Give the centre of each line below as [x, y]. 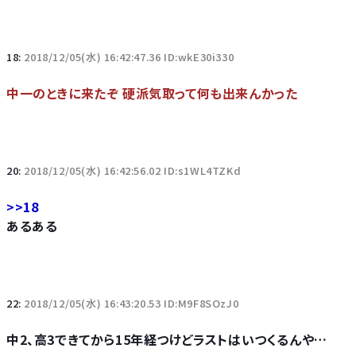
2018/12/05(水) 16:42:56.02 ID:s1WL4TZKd [133, 170]
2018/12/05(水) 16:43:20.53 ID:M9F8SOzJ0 [132, 303]
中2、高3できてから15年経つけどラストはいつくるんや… [167, 339]
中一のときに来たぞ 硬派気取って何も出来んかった [152, 93]
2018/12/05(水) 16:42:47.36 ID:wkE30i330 [129, 57]
